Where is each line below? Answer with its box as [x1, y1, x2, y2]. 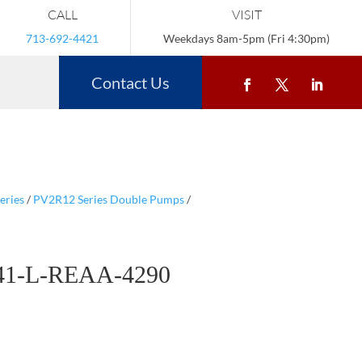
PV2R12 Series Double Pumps [32, 192, 184, 206]
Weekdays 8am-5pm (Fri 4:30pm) [163, 32, 330, 45]
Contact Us [91, 73, 170, 92]
